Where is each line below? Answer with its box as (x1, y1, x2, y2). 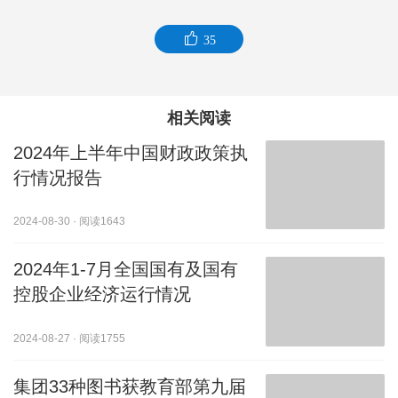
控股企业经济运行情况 (13, 284, 191, 305)
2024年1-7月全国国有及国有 (13, 259, 238, 280)
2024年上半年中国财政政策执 (13, 143, 248, 163)
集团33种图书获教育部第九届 (13, 376, 246, 396)
